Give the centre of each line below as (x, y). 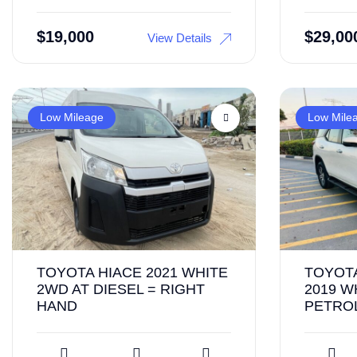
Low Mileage (72, 118)
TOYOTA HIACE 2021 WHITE (132, 272)
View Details (180, 37)
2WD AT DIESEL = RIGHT (121, 289)
